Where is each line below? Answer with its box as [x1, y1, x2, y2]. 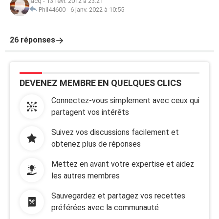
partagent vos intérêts [51, 108, 129, 117]
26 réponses [10, 35, 55, 44]
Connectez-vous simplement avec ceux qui [51, 96, 199, 105]
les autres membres [51, 171, 120, 180]
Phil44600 [39, 6, 66, 13]
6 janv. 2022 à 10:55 [70, 6, 124, 13]
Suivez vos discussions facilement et [51, 128, 179, 137]
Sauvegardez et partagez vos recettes [51, 191, 185, 200]
